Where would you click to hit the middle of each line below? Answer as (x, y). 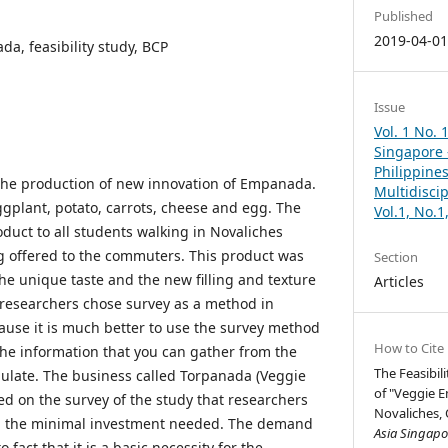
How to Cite (409, 347)
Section (396, 256)
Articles (399, 281)
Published (404, 15)
